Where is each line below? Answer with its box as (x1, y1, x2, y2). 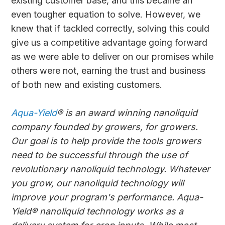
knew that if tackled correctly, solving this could (11, 23, 210, 34)
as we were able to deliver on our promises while (11, 51, 214, 62)
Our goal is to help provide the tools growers (11, 135, 202, 146)
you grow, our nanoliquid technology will (11, 177, 184, 188)
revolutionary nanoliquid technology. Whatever (11, 163, 210, 174)
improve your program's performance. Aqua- (11, 191, 203, 202)
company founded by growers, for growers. (11, 121, 198, 132)
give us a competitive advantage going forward (11, 37, 208, 48)
